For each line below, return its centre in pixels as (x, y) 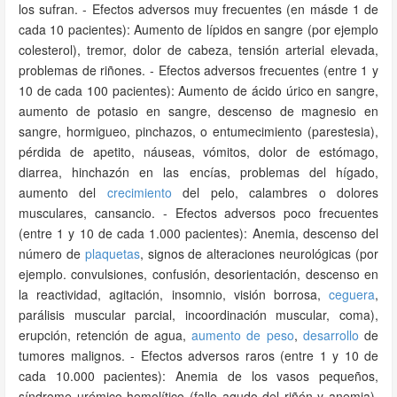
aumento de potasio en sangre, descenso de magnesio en (198, 111)
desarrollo (331, 335)
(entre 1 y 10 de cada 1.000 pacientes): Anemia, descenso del (198, 233)
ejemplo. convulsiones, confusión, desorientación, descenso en (198, 274)
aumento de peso (243, 335)
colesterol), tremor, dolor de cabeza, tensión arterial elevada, (198, 50)
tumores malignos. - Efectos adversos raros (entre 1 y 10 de (198, 355)
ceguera (352, 294)
